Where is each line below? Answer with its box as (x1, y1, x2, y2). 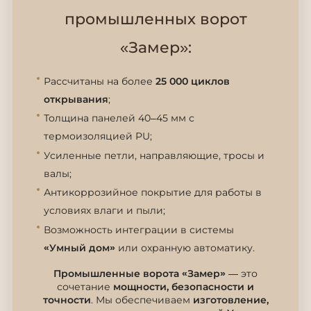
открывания (44, 92, 108, 106)
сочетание (57, 280, 113, 293)
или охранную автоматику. (115, 241, 255, 254)
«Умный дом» (44, 241, 115, 254)
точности (42, 293, 91, 306)
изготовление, (192, 293, 269, 306)
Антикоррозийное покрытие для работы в (44, 186, 262, 199)
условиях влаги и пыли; (44, 204, 165, 217)
